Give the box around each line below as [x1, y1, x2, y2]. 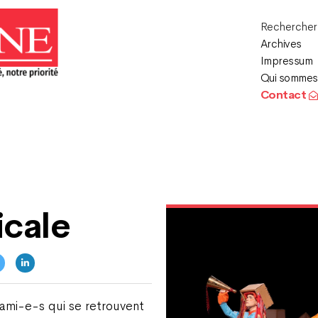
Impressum [260, 53, 313, 68]
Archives [260, 36, 302, 51]
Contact [260, 87, 309, 102]
